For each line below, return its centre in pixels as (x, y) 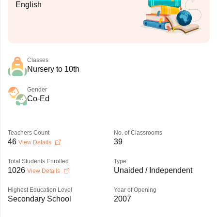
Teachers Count (28, 133)
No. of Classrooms (138, 133)
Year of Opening (135, 190)
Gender (37, 90)
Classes (38, 60)
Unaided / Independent (153, 170)
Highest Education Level (40, 190)
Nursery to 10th (53, 69)
